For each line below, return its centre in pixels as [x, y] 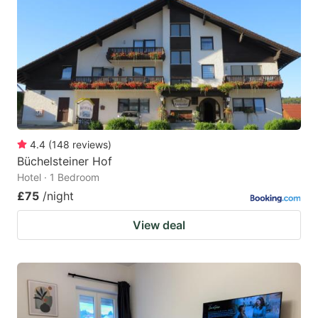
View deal [159, 225]
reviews [90, 145]
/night [58, 196]
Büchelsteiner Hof [65, 161]
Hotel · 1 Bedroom [58, 177]
